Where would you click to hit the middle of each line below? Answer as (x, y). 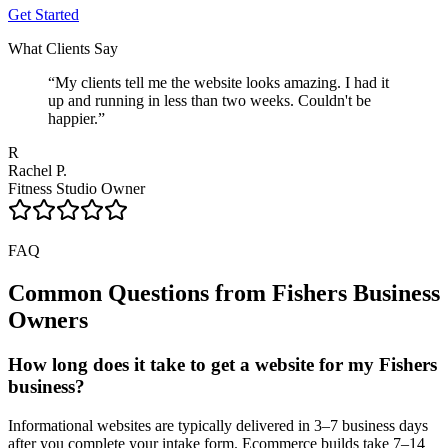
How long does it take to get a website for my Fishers (222, 364)
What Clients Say (63, 49)
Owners (48, 320)
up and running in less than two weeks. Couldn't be (209, 101)
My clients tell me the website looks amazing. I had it (222, 83)
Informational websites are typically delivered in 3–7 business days (218, 425)
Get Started (43, 15)
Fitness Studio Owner (76, 189)
